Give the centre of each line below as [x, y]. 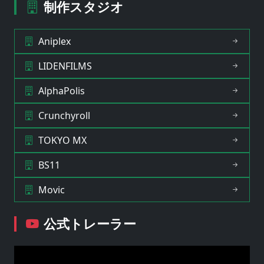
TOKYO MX [62, 140]
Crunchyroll [64, 115]
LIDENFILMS [65, 66]
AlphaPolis [62, 90]
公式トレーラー [90, 223]
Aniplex [55, 41]
